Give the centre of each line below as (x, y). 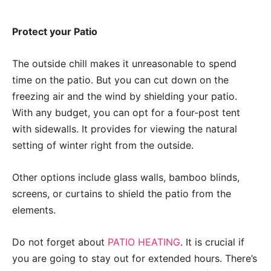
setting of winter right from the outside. (103, 145)
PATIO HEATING (144, 242)
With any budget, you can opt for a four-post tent (126, 112)
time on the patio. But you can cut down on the (120, 80)
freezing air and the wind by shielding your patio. (125, 96)
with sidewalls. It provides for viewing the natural (125, 129)
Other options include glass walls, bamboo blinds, (126, 177)
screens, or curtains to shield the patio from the (122, 193)
